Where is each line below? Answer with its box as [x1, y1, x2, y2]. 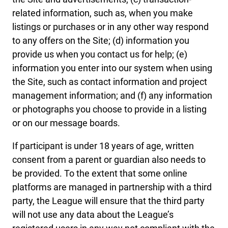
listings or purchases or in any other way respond [12, 21, 209, 33]
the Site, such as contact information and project [12, 76, 207, 88]
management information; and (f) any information [12, 90, 212, 101]
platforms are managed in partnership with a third [12, 182, 212, 193]
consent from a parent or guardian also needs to [12, 154, 206, 165]
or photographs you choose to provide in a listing [12, 104, 207, 115]
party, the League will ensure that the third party [12, 195, 205, 207]
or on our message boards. [12, 118, 120, 129]
